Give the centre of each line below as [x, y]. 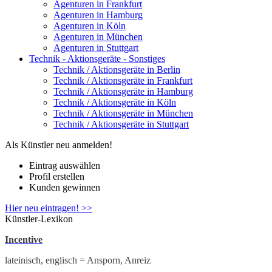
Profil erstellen [57, 176]
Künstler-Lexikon [39, 219]
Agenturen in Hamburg [98, 15]
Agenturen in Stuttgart [96, 47]
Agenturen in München [98, 36]
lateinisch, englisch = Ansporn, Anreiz [78, 260]
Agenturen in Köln [90, 25]
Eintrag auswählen [65, 165]
